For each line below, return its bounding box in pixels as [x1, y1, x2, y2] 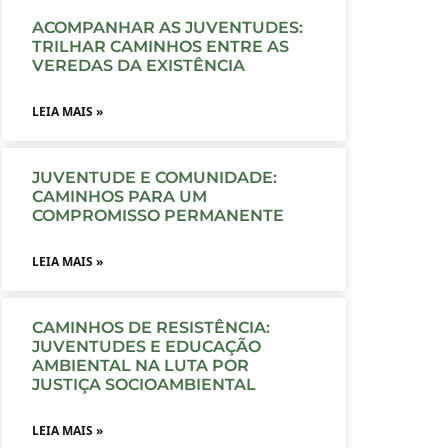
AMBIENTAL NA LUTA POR [31, 355, 249, 375]
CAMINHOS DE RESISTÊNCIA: [31, 317, 270, 337]
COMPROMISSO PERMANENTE [31, 205, 284, 225]
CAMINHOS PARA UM [31, 186, 207, 206]
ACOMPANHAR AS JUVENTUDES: [31, 17, 303, 37]
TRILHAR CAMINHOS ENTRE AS [31, 36, 289, 56]
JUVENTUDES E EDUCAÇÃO [31, 336, 261, 356]
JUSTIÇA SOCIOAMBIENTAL [31, 374, 256, 394]
